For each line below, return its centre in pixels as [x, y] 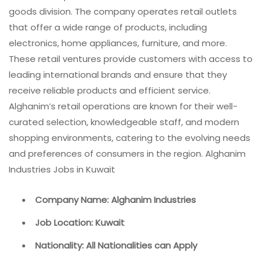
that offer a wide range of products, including [108, 27]
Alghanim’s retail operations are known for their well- [123, 106]
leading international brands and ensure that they [118, 75]
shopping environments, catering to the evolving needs [130, 138]
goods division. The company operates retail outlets [123, 12]
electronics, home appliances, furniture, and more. [118, 43]
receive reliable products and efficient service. [110, 91]
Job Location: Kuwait [80, 222]
